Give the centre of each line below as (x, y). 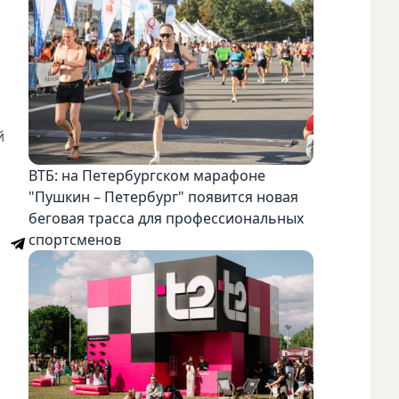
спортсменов (75, 240)
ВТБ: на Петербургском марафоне (147, 176)
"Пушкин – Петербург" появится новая (163, 197)
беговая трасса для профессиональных (166, 219)
